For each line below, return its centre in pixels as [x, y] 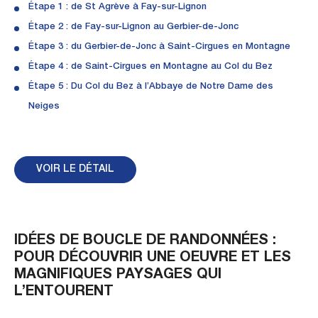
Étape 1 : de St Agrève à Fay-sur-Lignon [117, 7]
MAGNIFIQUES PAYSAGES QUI [118, 275]
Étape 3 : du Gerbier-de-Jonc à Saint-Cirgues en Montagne [159, 47]
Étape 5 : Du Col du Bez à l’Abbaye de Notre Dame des [151, 87]
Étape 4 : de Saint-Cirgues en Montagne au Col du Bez [150, 67]
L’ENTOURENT [64, 292]
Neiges [44, 106]
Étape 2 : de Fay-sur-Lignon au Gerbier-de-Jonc [133, 27]
